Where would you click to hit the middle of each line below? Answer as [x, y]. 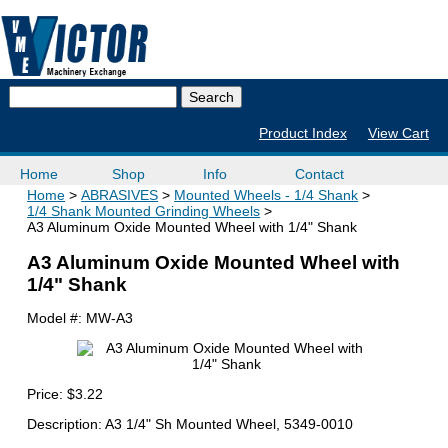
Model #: [57, 318]
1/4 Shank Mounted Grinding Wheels [144, 211]
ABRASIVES [120, 195]
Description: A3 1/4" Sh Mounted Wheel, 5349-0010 [190, 424]
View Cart [398, 133]
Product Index [302, 133]
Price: [47, 394]
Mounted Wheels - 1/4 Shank [266, 195]
